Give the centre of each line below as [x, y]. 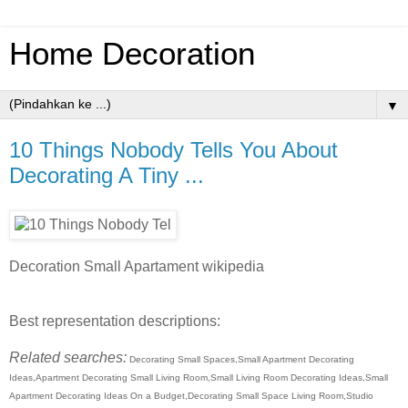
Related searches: [68, 357]
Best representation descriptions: [115, 321]
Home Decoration [132, 54]
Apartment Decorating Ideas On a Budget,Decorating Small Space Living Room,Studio [191, 395]
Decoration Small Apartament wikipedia [137, 266]
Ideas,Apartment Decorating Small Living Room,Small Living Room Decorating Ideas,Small [199, 377]
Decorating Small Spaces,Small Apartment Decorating [240, 359]
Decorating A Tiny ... [107, 175]
